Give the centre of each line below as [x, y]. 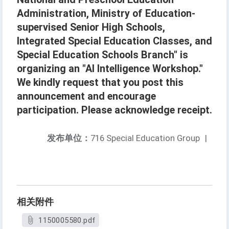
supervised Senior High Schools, [91, 28]
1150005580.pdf [67, 221]
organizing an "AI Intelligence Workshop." [110, 69]
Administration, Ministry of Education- [106, 14]
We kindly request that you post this [100, 83]
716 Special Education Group [145, 138]
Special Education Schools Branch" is [102, 55]
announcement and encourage [86, 97]
